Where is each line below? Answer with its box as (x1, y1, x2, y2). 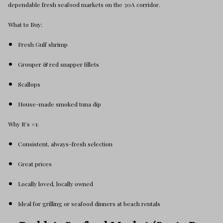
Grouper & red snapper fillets (18, 60, 99, 68)
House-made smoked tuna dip (18, 100, 101, 108)
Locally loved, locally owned (18, 180, 93, 188)
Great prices (18, 160, 52, 168)
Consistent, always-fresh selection (18, 140, 112, 148)
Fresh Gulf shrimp (18, 40, 68, 48)
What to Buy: (8, 20, 42, 28)
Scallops (18, 80, 40, 88)
